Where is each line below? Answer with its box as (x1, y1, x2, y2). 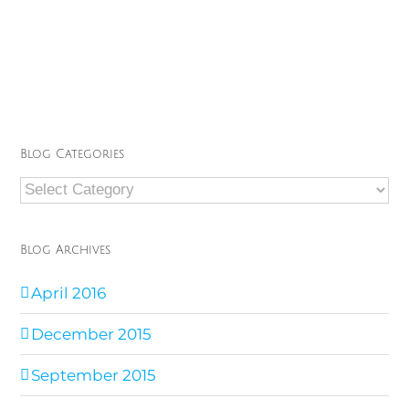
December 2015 (31, 324, 152, 343)
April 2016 (31, 283, 107, 302)
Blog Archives (20, 243, 111, 257)
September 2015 (31, 365, 157, 384)
